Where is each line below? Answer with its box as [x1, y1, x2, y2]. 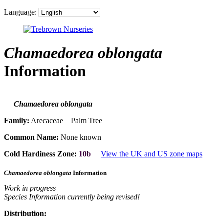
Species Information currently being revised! [4, 192, 140, 201]
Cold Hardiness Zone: [4, 150, 77, 158]
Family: [4, 116, 29, 125]
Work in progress [4, 183, 56, 192]
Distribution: [4, 209, 46, 218]
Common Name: [4, 133, 59, 142]
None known [59, 133, 101, 142]
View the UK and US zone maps [101, 150, 202, 158]
